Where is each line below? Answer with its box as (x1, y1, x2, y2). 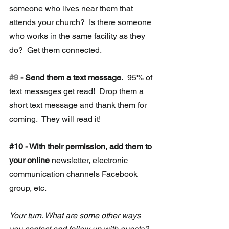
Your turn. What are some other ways (9, 210, 143, 220)
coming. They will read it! (9, 113, 101, 124)
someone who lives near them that (9, 3, 135, 13)
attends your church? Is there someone (9, 17, 153, 27)
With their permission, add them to (28, 141, 154, 151)
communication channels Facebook (9, 169, 140, 179)
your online (9, 155, 52, 165)
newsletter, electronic (52, 155, 130, 165)
